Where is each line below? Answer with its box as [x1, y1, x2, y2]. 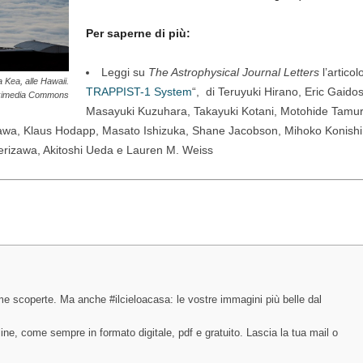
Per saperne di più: [85, 26, 190, 40]
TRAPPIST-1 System [85, 84, 192, 98]
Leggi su [100, 65, 148, 79]
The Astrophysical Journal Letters [147, 65, 319, 79]
